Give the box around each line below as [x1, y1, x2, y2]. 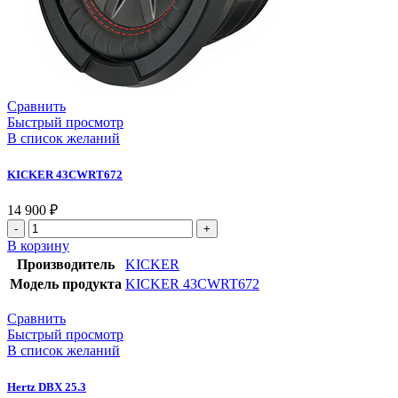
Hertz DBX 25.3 [7, 379, 86, 394]
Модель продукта [10, 275, 122, 291]
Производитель [17, 256, 115, 272]
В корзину [7, 237, 69, 253]
